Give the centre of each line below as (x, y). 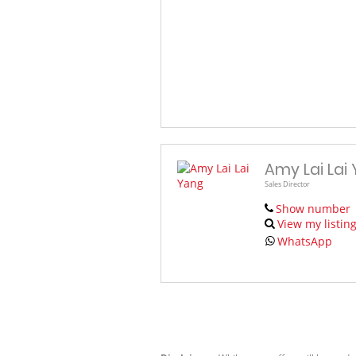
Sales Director (287, 184)
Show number (313, 208)
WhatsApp (305, 241)
